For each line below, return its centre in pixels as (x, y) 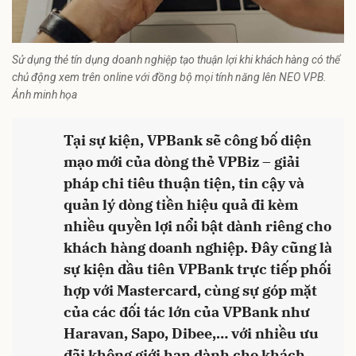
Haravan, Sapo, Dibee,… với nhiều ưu (191, 334)
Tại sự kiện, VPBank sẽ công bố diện (188, 141)
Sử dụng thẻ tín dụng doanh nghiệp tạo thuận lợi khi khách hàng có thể (176, 60)
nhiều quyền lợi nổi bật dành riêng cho (197, 226)
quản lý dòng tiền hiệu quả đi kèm (181, 205)
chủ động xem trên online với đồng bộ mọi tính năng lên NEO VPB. (169, 77)
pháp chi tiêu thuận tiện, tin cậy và (184, 184)
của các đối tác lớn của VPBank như (187, 312)
